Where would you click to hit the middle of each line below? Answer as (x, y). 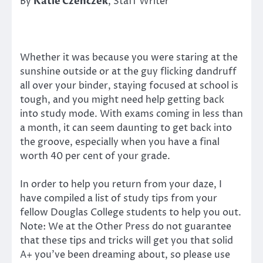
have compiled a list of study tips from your (119, 199)
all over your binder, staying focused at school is (129, 85)
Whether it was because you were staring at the (129, 57)
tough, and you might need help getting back (122, 100)
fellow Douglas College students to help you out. (131, 213)
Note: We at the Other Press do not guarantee (126, 227)
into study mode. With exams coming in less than (131, 114)
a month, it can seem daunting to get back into (126, 128)
